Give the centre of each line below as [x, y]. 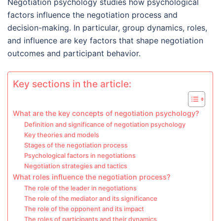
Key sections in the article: [72, 84]
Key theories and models [61, 135]
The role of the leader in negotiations [80, 188]
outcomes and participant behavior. [74, 53]
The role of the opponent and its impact [84, 209]
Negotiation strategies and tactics [75, 166]
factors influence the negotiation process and [92, 15]
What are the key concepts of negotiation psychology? [106, 113]
